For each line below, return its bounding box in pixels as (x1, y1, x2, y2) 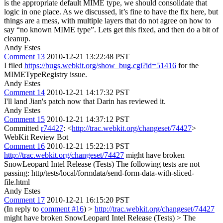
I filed (4, 61, 24, 70)
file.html (4, 177, 30, 186)
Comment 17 (4, 195, 45, 204)
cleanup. (4, 34, 30, 43)
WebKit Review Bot (4, 132, 68, 141)
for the (176, 61, 199, 70)
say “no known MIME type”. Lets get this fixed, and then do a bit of (4, 25, 219, 34)
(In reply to (4, 204, 41, 213)
